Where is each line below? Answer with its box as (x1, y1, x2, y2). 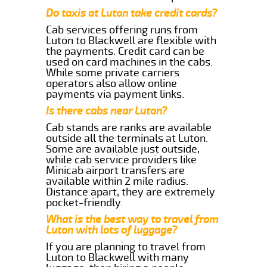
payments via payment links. (46, 87, 185, 101)
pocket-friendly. (46, 195, 123, 209)
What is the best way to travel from (46, 212, 219, 226)
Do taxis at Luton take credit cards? (46, 6, 218, 20)
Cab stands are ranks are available (46, 120, 212, 134)
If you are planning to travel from (46, 240, 206, 253)
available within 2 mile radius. (46, 174, 189, 188)
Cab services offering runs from (46, 23, 198, 36)
